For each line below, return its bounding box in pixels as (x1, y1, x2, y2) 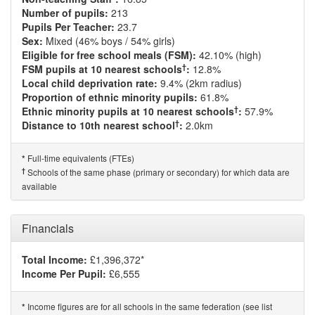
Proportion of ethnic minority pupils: (22, 90, 198, 104)
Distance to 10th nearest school (22, 118, 175, 132)
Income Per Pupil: (22, 266, 106, 281)
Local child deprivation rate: (22, 76, 157, 90)
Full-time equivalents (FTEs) (25, 152, 134, 164)
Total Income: (22, 252, 87, 266)
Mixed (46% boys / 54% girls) (43, 34, 175, 48)
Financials (22, 220, 74, 236)
